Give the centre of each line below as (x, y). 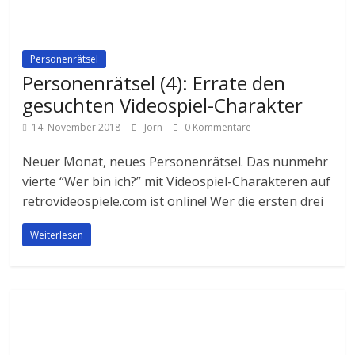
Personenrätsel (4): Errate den (154, 82)
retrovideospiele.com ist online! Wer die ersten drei (173, 201)
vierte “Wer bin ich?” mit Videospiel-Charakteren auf (177, 181)
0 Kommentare (217, 127)
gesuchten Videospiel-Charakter (163, 105)
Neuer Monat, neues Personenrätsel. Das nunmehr (176, 161)
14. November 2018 (76, 127)
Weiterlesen (57, 235)
